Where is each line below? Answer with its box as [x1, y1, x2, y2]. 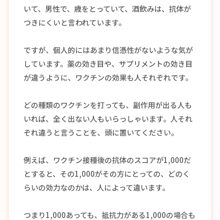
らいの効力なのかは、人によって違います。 [23, 182, 169, 192]
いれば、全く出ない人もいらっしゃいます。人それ [23, 113, 192, 124]
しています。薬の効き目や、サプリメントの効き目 [23, 58, 192, 69]
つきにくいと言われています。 [23, 17, 126, 27]
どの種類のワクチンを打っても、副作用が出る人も [23, 99, 192, 110]
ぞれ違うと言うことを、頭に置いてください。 [23, 127, 178, 137]
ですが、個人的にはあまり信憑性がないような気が [23, 44, 193, 55]
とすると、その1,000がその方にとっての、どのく [23, 168, 190, 179]
